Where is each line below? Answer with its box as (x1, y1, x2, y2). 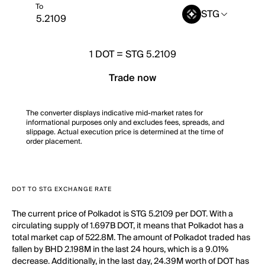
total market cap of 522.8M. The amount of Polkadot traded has (12, 231, 250, 245)
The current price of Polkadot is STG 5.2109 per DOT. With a (12, 207, 233, 221)
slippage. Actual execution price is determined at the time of (26, 126, 224, 138)
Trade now (109, 70, 156, 86)
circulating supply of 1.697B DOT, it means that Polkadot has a (12, 219, 244, 233)
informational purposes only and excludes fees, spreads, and (26, 117, 224, 129)
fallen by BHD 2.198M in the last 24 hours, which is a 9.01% (12, 243, 228, 257)
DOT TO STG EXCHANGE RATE (12, 184, 112, 195)
